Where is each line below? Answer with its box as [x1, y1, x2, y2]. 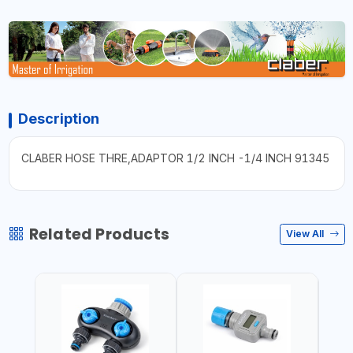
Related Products [28, 223, 169, 245]
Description [17, 110, 99, 127]
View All [286, 228, 326, 240]
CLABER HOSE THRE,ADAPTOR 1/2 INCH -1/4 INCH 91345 [20, 150, 329, 165]
